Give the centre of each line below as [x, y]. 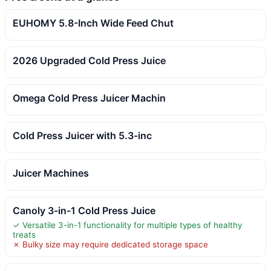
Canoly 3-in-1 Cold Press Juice [84, 210]
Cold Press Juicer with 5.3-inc [82, 135]
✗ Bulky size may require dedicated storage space [110, 244]
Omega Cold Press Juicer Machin [89, 98]
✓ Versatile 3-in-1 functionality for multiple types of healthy [127, 225]
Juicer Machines [51, 173]
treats [24, 234]
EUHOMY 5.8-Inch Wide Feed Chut [93, 23]
